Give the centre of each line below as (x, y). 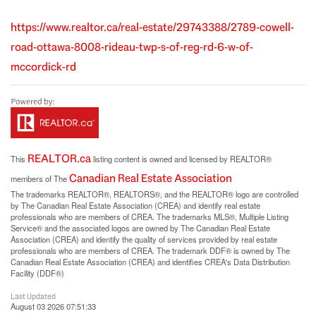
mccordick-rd (43, 67)
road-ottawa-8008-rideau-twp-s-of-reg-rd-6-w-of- (132, 47)
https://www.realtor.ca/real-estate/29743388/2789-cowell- (152, 28)
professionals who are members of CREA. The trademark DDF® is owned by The (150, 251)
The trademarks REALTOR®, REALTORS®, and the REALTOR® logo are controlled (154, 194)
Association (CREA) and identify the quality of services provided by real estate (144, 239)
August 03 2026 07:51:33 (53, 306)
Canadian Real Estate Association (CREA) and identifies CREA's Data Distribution (150, 262)
